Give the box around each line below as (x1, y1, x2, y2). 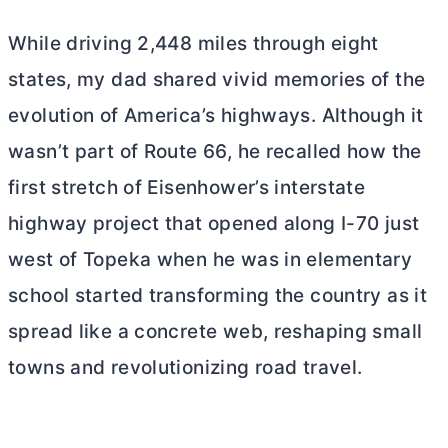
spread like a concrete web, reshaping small (8, 320, 423, 344)
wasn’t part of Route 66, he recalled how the (8, 140, 422, 164)
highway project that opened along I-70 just (8, 212, 420, 236)
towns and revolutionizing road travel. (8, 356, 363, 380)
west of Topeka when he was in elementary (8, 248, 413, 272)
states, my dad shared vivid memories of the (8, 68, 426, 92)
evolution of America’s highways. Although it (8, 104, 424, 128)
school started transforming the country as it (8, 284, 428, 308)
